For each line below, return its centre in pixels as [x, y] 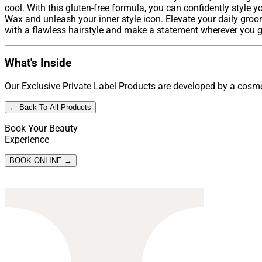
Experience [27, 140]
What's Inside [38, 63]
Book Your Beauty [41, 129]
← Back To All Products [50, 108]
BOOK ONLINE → [41, 161]
